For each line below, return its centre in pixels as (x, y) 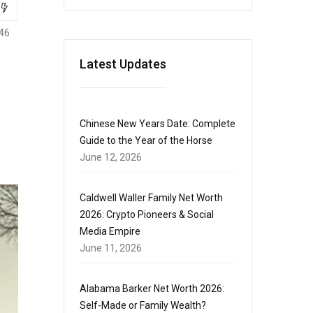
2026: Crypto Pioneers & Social (147, 214)
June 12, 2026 (111, 157)
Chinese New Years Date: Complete (158, 124)
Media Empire (110, 231)
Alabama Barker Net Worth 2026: (152, 289)
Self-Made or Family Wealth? (143, 305)
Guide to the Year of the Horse (146, 140)
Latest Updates (123, 64)
